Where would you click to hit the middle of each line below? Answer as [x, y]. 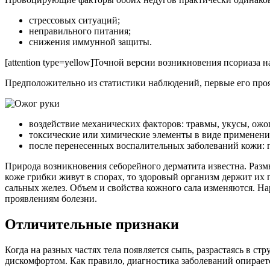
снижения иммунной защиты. [90, 42]
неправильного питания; [80, 31]
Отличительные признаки [92, 224]
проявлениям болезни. [51, 198]
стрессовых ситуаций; [74, 20]
